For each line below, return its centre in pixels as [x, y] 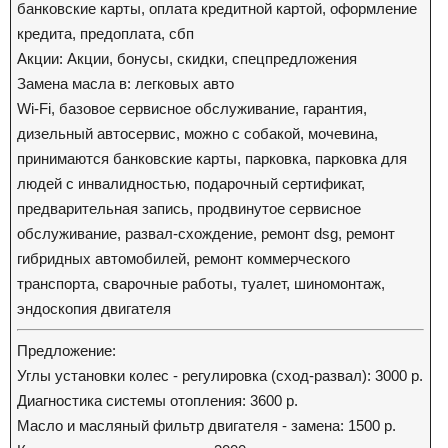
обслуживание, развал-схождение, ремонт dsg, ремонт [206, 233]
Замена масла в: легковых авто [125, 83]
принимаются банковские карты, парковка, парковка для [212, 158]
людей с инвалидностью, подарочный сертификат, [191, 183]
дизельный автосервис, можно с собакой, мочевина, [197, 133]
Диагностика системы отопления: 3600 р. [157, 400]
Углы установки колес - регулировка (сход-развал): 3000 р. [220, 375]
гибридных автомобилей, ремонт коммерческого [183, 258]
